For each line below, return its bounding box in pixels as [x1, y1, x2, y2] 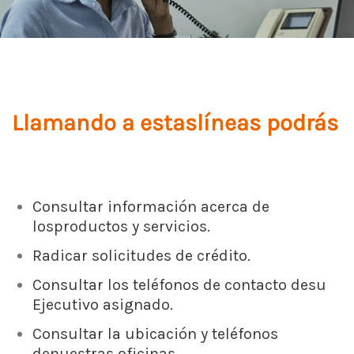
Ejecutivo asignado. [32, 295, 173, 314]
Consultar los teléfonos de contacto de [32, 275, 308, 294]
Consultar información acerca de [32, 197, 269, 216]
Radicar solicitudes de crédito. [32, 246, 250, 265]
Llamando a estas [12, 109, 197, 136]
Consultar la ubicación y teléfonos [32, 324, 278, 343]
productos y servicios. [54, 217, 210, 235]
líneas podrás [197, 109, 338, 136]
